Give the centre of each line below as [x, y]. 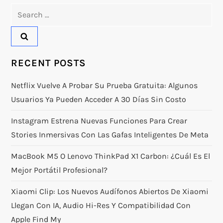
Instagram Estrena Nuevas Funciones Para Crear [99, 121]
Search [23, 10]
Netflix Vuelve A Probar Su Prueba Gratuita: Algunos [105, 86]
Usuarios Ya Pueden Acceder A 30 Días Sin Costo [99, 100]
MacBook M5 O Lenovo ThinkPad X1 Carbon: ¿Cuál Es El [111, 156]
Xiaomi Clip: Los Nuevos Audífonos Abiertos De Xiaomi [110, 192]
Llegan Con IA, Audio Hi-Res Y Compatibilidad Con [101, 206]
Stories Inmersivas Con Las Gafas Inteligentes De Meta [110, 135]
